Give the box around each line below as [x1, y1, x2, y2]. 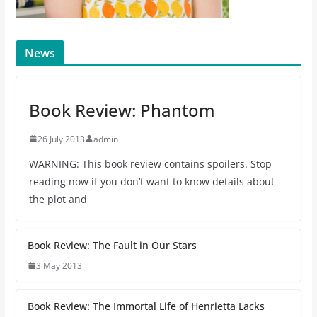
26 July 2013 [37, 132, 85, 145]
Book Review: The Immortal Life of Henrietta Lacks [27, 299, 265, 313]
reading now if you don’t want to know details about [28, 174, 275, 188]
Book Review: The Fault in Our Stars [27, 238, 197, 252]
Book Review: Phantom [28, 98, 215, 122]
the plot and [28, 192, 87, 206]
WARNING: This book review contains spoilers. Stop [28, 156, 272, 171]
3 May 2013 [35, 259, 82, 272]
